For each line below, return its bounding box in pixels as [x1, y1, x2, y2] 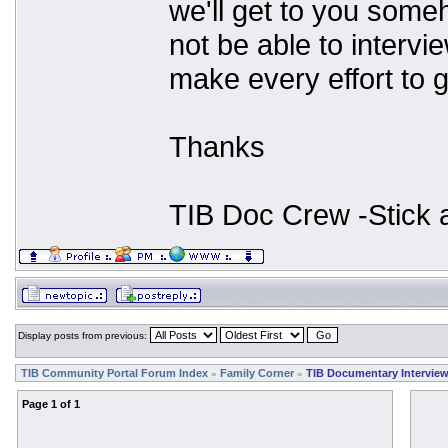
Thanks [169, 130, 265, 163]
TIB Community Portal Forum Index [21, 367, 208, 379]
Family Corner [220, 367, 294, 379]
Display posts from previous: [18, 330, 150, 341]
